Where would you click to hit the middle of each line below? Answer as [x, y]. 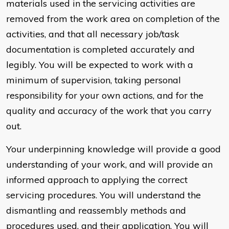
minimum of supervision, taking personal [94, 80]
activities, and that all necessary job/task [93, 34]
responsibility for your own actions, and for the [105, 96]
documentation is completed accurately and [100, 50]
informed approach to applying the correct [97, 180]
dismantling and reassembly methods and [96, 211]
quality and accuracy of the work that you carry [109, 111]
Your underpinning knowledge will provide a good [113, 149]
